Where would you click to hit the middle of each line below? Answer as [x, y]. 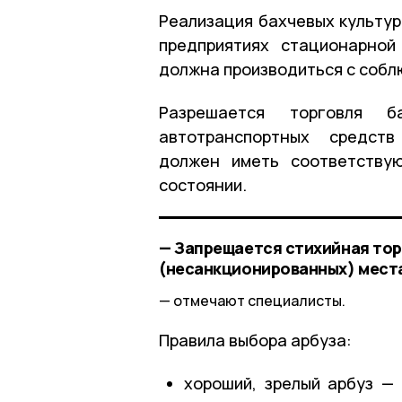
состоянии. [203, 184]
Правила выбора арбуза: [255, 340]
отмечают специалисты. [259, 300]
